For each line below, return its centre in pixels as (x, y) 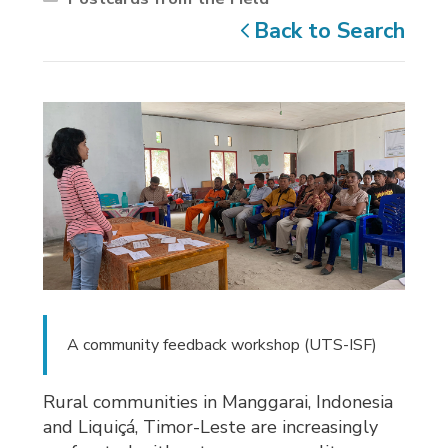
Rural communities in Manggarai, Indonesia (218, 402)
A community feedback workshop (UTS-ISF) (224, 345)
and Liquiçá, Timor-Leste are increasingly (211, 427)
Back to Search (329, 30)
